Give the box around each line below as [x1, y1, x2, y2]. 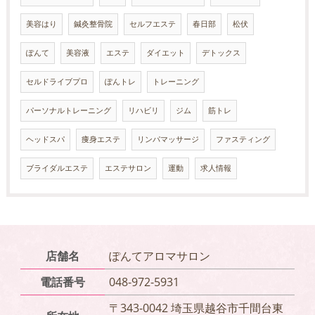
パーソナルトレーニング [25, 105, 111, 116]
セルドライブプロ [25, 77, 88, 87]
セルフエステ [129, 19, 176, 30]
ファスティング [215, 134, 270, 145]
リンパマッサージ [136, 134, 199, 145]
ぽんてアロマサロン [108, 248, 210, 264]
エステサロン [104, 163, 151, 174]
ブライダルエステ [25, 163, 88, 174]
